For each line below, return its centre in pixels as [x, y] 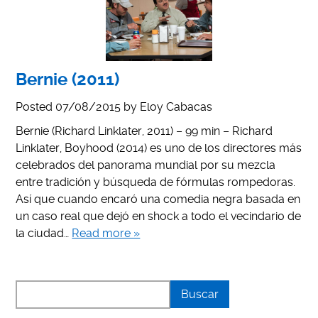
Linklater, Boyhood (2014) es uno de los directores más [159, 148]
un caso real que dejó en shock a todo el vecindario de [159, 216]
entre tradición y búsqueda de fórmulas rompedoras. [156, 182]
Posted [36, 106]
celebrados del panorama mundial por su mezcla [146, 165]
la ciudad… [44, 233]
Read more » [106, 233]
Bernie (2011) [68, 79]
